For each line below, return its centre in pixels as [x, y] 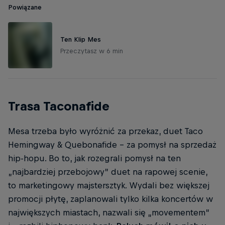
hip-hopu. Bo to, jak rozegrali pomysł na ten [94, 158]
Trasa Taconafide [59, 106]
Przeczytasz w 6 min [92, 51]
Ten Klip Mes [81, 39]
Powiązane [25, 7]
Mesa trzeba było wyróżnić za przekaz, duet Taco [105, 131]
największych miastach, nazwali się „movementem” [109, 212]
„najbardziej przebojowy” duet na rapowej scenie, [108, 172]
